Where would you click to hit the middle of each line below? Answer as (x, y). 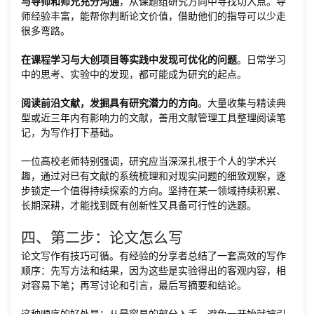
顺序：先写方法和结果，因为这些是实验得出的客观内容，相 (153, 270)
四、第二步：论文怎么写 (102, 237)
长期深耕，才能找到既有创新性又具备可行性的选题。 (139, 205)
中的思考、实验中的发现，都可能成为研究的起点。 (134, 74)
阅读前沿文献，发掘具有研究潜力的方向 (109, 103)
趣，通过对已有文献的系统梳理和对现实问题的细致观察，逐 (153, 176)
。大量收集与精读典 (242, 103)
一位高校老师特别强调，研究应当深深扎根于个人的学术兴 (149, 161)
